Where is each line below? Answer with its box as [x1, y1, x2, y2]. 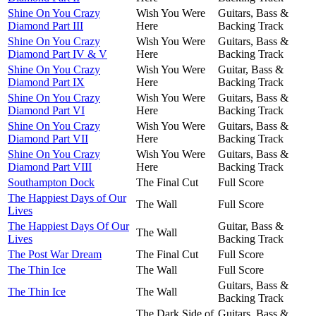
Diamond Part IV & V [8, 47, 107, 60]
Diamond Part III [8, 19, 83, 32]
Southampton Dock [8, 176, 95, 188]
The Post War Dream [8, 248, 102, 260]
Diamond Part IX [8, 75, 85, 88]
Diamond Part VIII [8, 160, 92, 173]
